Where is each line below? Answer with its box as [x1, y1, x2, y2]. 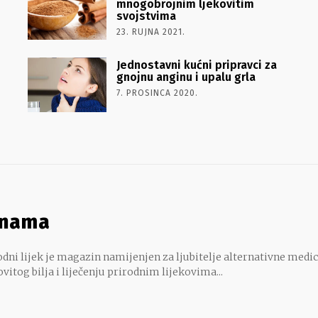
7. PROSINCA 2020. [116, 87, 198, 98]
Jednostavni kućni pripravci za [116, 57, 277, 72]
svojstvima [116, 9, 176, 23]
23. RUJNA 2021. [116, 26, 185, 37]
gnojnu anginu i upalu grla [116, 70, 256, 84]
